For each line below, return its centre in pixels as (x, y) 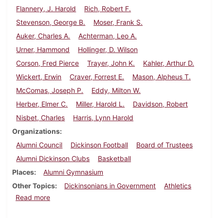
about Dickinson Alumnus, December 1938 (117, 197)
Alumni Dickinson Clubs (53, 159)
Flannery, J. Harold (46, 9)
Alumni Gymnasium (73, 172)
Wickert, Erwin (39, 77)
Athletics (178, 186)
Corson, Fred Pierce (48, 63)
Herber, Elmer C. (42, 104)
